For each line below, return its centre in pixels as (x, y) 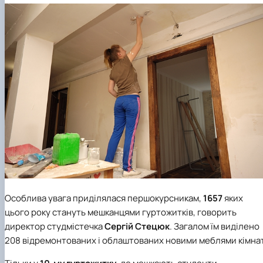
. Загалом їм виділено (215, 227)
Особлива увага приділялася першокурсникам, (104, 198)
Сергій (120, 227)
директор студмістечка (55, 227)
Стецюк (152, 227)
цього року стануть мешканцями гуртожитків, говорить (121, 213)
